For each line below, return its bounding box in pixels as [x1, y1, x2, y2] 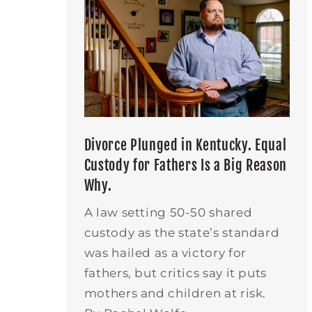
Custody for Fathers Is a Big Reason [84, 156, 287, 174]
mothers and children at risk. [84, 286, 267, 301]
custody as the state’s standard [84, 226, 280, 240]
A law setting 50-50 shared [84, 205, 253, 220]
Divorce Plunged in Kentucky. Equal [84, 136, 287, 154]
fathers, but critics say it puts [84, 266, 267, 281]
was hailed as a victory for [84, 246, 247, 260]
